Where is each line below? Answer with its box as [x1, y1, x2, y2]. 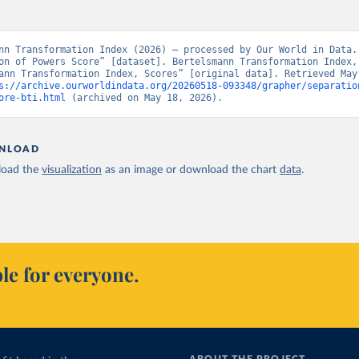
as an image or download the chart [105, 164, 277, 175]
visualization [42, 164, 103, 175]
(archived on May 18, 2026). [66, 92, 224, 103]
